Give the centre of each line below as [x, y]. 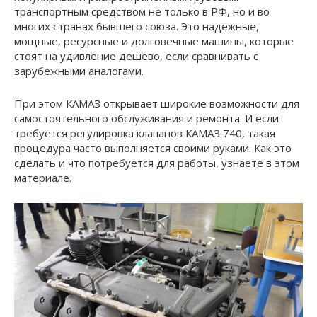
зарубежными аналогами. [79, 70]
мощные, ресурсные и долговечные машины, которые [154, 41]
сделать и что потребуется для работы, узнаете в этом [157, 162]
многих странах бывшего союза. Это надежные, [137, 26]
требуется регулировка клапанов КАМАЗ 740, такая [145, 133]
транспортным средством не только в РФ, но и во [142, 11]
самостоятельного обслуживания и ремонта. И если [146, 118]
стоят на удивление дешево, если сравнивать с [136, 56]
